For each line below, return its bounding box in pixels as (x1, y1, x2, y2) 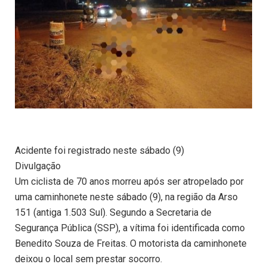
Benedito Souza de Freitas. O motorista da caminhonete (15, 238, 247, 250)
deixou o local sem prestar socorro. (15, 253, 162, 265)
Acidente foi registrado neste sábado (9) (15, 145, 184, 157)
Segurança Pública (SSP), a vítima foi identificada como (15, 222, 245, 234)
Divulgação (15, 160, 61, 172)
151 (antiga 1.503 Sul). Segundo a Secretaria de (15, 207, 212, 219)
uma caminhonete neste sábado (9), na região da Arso (15, 191, 238, 203)
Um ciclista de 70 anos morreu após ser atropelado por (15, 176, 244, 188)
